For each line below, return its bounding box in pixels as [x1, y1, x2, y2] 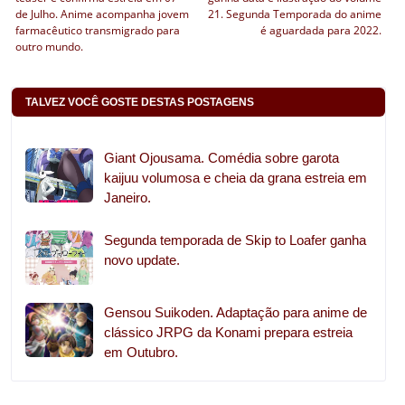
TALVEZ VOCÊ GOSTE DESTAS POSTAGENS [25, 95, 254, 108]
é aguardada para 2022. [260, 22, 382, 38]
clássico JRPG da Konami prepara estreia [104, 324, 353, 340]
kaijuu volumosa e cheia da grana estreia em [104, 169, 367, 185]
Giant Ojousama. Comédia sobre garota [104, 149, 339, 165]
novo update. [104, 251, 180, 268]
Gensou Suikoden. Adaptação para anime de [104, 304, 367, 320]
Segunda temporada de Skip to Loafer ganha [104, 231, 366, 248]
